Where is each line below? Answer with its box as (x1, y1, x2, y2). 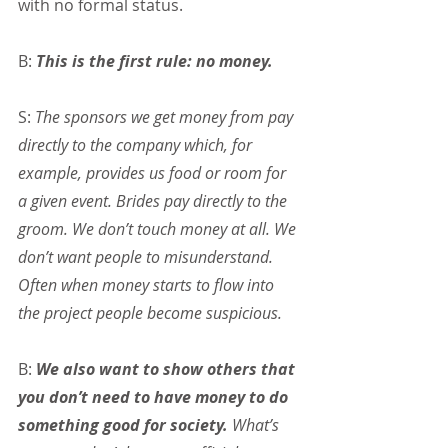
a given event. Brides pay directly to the (18, 190, 291, 213)
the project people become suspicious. (18, 302, 282, 325)
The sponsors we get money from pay (35, 106, 297, 129)
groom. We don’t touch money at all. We (18, 218, 300, 241)
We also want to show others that (36, 358, 299, 381)
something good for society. (18, 414, 228, 437)
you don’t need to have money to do (18, 386, 292, 409)
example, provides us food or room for (18, 162, 290, 185)
